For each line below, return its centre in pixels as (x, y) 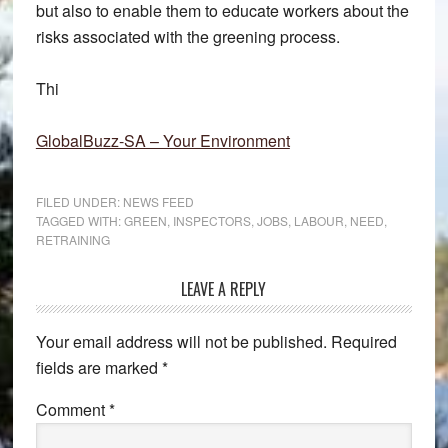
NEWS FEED (158, 201)
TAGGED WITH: (79, 220)
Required (363, 341)
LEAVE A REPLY (224, 289)
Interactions (96, 321)
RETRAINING (72, 239)
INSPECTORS (211, 220)
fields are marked (98, 367)
